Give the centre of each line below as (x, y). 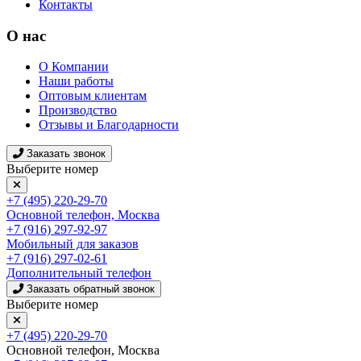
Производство (78, 110)
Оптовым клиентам (93, 96)
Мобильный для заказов (73, 244)
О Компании (74, 67)
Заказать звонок (66, 154)
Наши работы (76, 81)
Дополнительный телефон (79, 273)
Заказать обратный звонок (91, 289)
